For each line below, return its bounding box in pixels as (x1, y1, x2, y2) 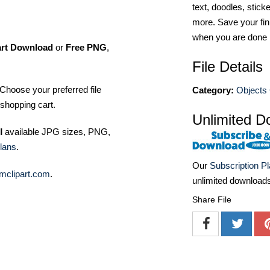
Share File (192, 195, 231, 205)
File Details (192, 58, 263, 75)
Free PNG (66, 42, 107, 52)
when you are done (192, 32, 267, 42)
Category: (192, 85, 234, 95)
